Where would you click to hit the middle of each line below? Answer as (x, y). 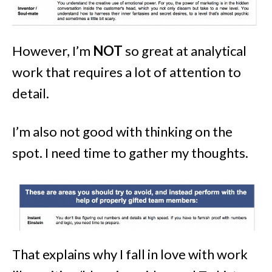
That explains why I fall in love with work (130, 254)
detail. (31, 93)
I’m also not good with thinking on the (122, 131)
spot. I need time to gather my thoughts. (130, 152)
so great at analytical (185, 50)
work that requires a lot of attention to (127, 72)
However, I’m (53, 50)
